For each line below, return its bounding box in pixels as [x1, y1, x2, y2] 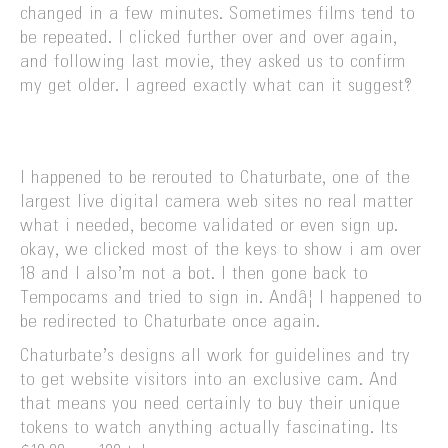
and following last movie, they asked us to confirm [20, 53, 406, 72]
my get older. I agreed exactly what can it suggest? [20, 77, 412, 96]
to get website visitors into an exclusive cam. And [20, 371, 398, 390]
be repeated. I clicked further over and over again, [20, 29, 397, 48]
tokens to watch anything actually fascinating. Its [20, 419, 398, 438]
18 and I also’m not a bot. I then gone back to [20, 265, 368, 284]
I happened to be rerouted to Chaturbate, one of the [20, 169, 410, 188]
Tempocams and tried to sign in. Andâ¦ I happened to [20, 289, 422, 308]
